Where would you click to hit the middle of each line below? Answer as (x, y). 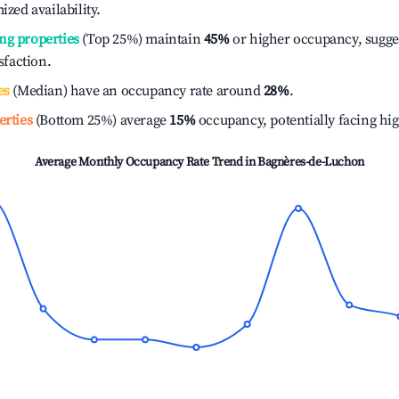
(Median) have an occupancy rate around (136, 91)
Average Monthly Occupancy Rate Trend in (147, 162)
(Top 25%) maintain (140, 39)
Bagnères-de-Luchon (311, 162)
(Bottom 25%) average (99, 120)
